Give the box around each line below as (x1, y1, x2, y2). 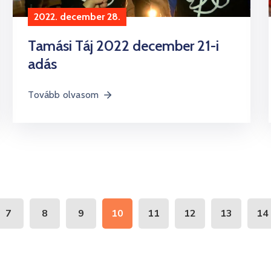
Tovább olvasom (28, 88, 99, 100)
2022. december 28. (34, 10, 121, 22)
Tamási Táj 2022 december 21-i (28, 36, 220, 54)
